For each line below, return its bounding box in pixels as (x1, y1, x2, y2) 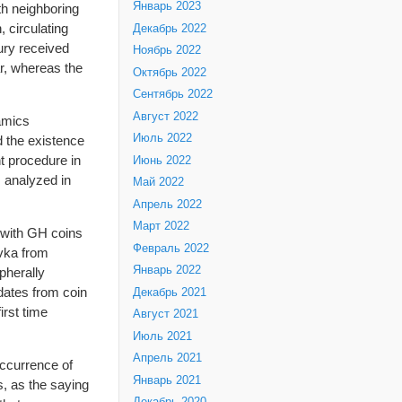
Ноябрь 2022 (133, 44, 201, 57)
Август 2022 (133, 109, 198, 123)
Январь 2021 (133, 373, 201, 387)
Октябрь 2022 (133, 66, 206, 79)
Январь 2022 (133, 264, 201, 277)
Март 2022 (133, 220, 189, 233)
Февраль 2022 (133, 241, 209, 255)
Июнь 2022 (133, 153, 191, 167)
